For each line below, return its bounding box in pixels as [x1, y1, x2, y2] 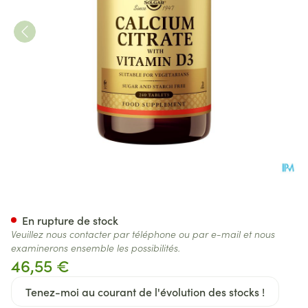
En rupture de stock [22, 212, 118, 228]
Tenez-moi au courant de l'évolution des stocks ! [25, 284, 265, 299]
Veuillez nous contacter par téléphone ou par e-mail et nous [11, 227, 275, 241]
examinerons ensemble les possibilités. [11, 241, 180, 254]
